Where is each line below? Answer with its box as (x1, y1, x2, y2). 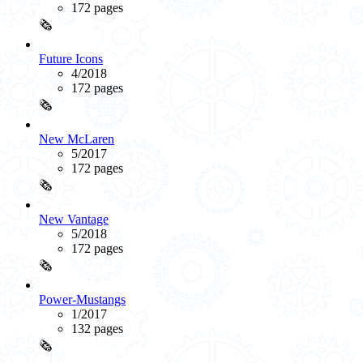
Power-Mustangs (39, 293, 126, 307)
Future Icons (39, 52, 103, 66)
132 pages (71, 322, 123, 336)
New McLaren (39, 132, 114, 147)
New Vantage (39, 212, 109, 227)
